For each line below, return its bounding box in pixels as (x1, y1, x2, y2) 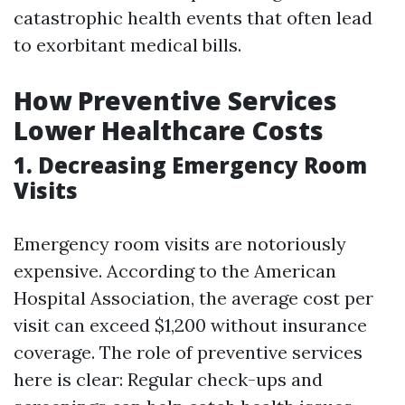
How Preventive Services (14, 83, 337, 118)
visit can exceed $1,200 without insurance (14, 314, 367, 336)
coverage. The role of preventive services (14, 341, 363, 363)
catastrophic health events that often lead (14, 6, 372, 29)
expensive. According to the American (14, 259, 336, 282)
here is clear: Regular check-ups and (14, 368, 323, 391)
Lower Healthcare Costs (14, 113, 324, 147)
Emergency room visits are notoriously (14, 232, 346, 255)
